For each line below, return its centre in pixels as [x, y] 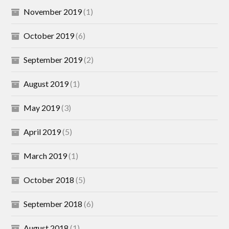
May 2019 [42, 108]
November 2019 [53, 12]
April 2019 [42, 132]
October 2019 [49, 36]
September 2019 [53, 60]
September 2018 [53, 204]
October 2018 [49, 180]
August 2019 [46, 84]
